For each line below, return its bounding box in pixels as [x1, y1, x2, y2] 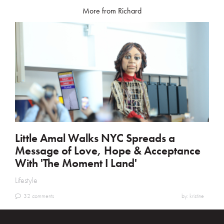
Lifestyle [15, 174, 37, 185]
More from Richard [82, 5, 141, 16]
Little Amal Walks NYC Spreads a [15, 130, 175, 145]
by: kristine [181, 191, 204, 200]
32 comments [23, 191, 54, 200]
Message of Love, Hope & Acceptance [15, 142, 200, 158]
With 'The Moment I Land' [15, 155, 137, 170]
